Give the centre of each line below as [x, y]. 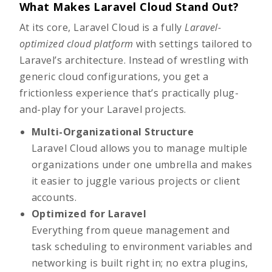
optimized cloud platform [76, 44]
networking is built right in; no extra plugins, [140, 263]
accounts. [54, 197]
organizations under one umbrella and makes [142, 165]
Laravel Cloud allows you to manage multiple [140, 148]
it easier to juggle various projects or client [136, 181]
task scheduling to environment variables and [142, 246]
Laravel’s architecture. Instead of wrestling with [134, 60]
